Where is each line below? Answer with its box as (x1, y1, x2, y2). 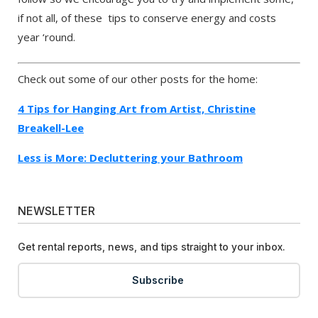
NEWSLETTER (18, 203, 95, 218)
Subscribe (131, 274, 184, 287)
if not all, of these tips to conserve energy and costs (18, 10, 276, 25)
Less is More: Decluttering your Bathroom (18, 150, 243, 165)
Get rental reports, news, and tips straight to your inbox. (18, 241, 285, 253)
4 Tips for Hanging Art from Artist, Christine (18, 101, 256, 116)
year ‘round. (18, 29, 75, 44)
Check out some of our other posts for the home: (18, 71, 258, 86)
